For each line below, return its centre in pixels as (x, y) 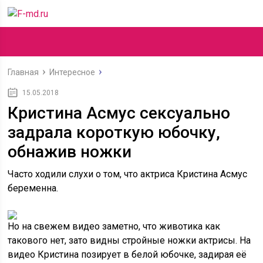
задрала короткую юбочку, (114, 132)
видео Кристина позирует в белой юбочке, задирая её (127, 254)
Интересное (73, 72)
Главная (23, 72)
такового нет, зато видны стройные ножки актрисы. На (129, 240)
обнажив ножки (70, 152)
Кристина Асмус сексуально (119, 113)
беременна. (33, 188)
